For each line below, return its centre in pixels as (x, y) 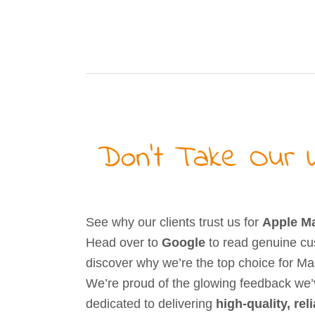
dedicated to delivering (150, 304)
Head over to (123, 243)
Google (183, 243)
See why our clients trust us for (174, 223)
